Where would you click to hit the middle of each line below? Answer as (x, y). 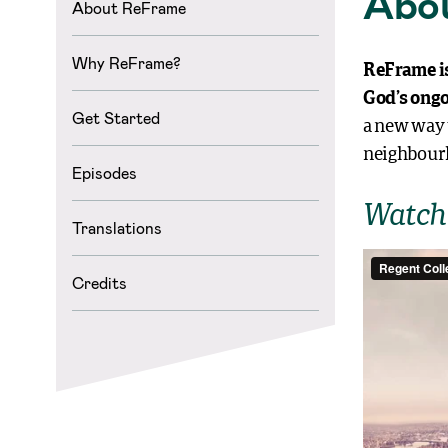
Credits (99, 282)
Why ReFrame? (126, 62)
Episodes (104, 172)
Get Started (116, 117)
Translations (117, 227)
